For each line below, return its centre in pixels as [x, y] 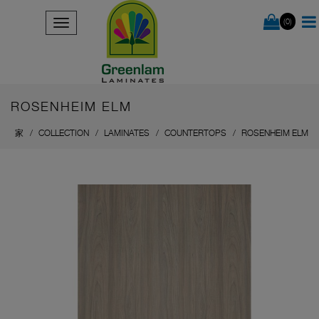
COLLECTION [64, 133]
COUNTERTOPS [195, 133]
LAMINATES [127, 133]
